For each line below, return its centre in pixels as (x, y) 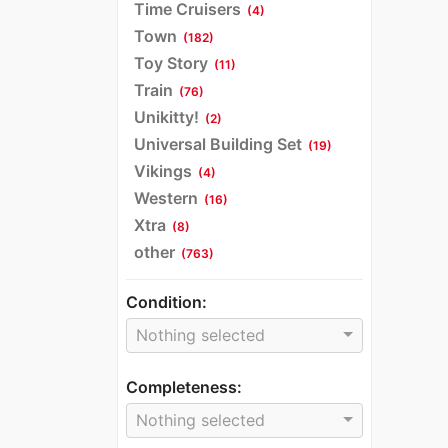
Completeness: (184, 386)
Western (166, 197)
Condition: (166, 301)
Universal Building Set (218, 143)
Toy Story (171, 62)
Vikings (163, 170)
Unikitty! (166, 116)
